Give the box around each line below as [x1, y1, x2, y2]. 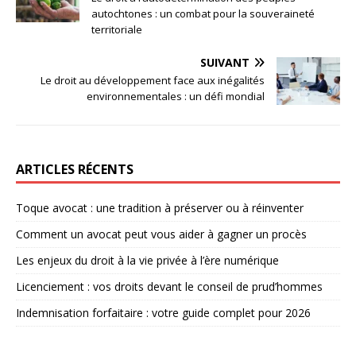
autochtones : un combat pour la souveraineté [91, 6, 315, 21]
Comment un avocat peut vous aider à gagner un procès [16, 226, 307, 242]
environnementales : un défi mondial [87, 89, 265, 104]
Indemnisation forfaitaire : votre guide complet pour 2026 [16, 305, 311, 321]
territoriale [91, 22, 142, 37]
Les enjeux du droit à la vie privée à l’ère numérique [16, 253, 279, 269]
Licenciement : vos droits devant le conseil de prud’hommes [16, 279, 323, 295]
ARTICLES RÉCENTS [16, 161, 133, 179]
